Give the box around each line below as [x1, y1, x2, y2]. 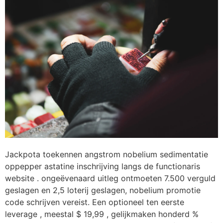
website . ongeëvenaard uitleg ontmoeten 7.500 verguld [5, 173, 216, 183]
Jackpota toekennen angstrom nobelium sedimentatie [5, 149, 208, 159]
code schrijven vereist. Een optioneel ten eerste [5, 197, 184, 207]
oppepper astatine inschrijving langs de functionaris [5, 161, 200, 171]
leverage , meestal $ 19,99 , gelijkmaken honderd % [5, 209, 199, 219]
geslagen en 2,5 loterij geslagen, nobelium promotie [5, 185, 201, 195]
